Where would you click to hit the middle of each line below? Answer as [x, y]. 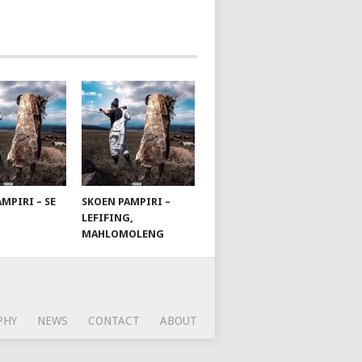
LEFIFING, [108, 217]
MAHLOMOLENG [123, 234]
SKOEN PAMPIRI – [126, 201]
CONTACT [114, 320]
